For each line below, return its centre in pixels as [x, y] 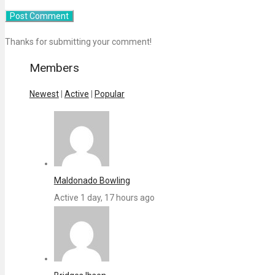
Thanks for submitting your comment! [78, 42]
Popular [109, 94]
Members [54, 68]
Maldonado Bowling [92, 181]
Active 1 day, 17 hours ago [104, 198]
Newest [44, 94]
